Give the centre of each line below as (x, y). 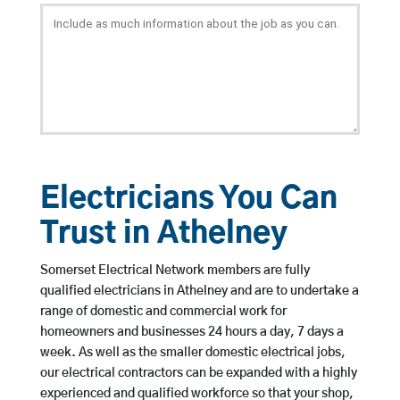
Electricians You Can (188, 200)
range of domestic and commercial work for (163, 312)
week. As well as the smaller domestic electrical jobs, (192, 353)
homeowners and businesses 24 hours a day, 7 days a (192, 333)
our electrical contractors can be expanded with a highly (198, 374)
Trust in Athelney (163, 235)
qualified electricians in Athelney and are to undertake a (199, 292)
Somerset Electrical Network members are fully (175, 271)
